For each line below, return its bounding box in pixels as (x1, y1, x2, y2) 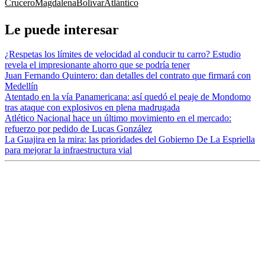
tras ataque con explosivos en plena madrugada (5, 102, 180, 113)
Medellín (5, 81, 38, 92)
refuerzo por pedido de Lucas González (5, 124, 152, 134)
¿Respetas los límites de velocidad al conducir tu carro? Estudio (5, 49, 241, 60)
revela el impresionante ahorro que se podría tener (5, 60, 190, 70)
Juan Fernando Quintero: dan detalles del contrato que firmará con (5, 70, 251, 81)
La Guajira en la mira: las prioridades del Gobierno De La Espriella (5, 134, 255, 145)
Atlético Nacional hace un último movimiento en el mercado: (5, 113, 231, 124)
